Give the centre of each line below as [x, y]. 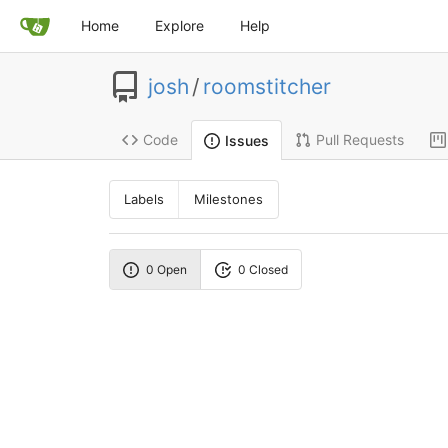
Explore [179, 25]
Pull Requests [359, 140]
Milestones [229, 199]
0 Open [167, 269]
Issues [246, 140]
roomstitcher [266, 87]
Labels [144, 199]
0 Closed [262, 269]
